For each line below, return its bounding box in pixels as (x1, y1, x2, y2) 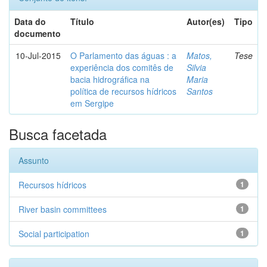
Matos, (187, 49, 212, 61)
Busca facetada (9, 123, 107, 144)
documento (14, 27, 61, 39)
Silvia (187, 61, 206, 73)
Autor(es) (187, 15, 225, 27)
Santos (187, 85, 213, 97)
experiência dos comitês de (70, 61, 173, 73)
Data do (14, 15, 46, 27)
